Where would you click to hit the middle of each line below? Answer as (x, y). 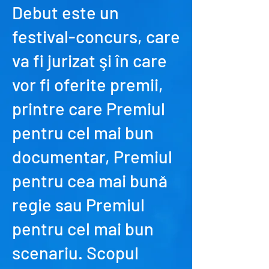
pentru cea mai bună (90, 180)
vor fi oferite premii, (88, 84)
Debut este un (65, 12)
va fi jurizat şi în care (89, 60)
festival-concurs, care (96, 36)
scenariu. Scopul (75, 252)
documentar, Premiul (92, 156)
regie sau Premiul (78, 204)
